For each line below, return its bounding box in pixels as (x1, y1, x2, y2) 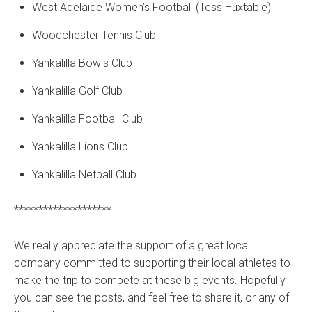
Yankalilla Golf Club (32, 84, 123, 98)
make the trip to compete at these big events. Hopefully (14, 274, 286, 288)
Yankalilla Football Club (32, 112, 143, 126)
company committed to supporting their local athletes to (14, 256, 290, 270)
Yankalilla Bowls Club (32, 56, 132, 70)
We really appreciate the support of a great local (14, 239, 250, 253)
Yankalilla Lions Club (32, 140, 128, 154)
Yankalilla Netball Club (32, 168, 136, 182)
